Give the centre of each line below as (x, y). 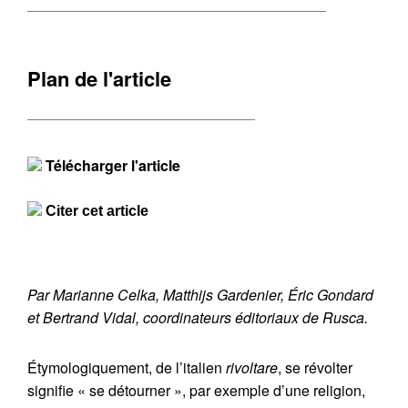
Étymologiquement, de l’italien (127, 367)
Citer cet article (97, 211)
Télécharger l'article (111, 165)
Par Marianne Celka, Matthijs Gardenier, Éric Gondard (200, 295)
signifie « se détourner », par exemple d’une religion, (196, 390)
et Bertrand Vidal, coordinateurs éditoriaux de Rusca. (198, 317)
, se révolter (315, 367)
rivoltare (252, 367)
